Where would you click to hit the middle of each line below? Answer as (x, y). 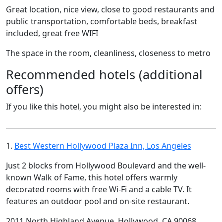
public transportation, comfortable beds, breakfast (102, 21)
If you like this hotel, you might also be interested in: (104, 107)
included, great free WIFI (52, 33)
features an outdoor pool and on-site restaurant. (98, 201)
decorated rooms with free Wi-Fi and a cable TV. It (99, 189)
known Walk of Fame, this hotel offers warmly (92, 177)
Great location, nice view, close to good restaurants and (110, 9)
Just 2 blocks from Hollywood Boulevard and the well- (106, 166)
